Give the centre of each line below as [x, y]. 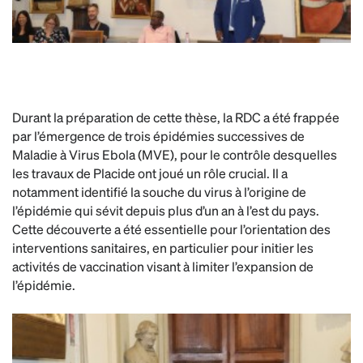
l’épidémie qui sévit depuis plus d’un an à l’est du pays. [166, 211]
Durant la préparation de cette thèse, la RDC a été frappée [176, 117]
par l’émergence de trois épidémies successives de [158, 136]
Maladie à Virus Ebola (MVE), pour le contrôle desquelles [175, 155]
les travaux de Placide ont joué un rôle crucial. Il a [150, 173]
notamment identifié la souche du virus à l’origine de [159, 192]
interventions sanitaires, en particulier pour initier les [163, 248]
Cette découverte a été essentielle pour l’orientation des [171, 229]
